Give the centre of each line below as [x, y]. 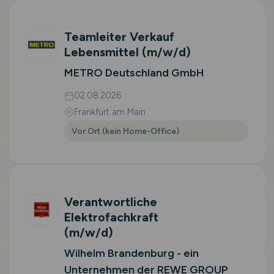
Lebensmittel [103, 52]
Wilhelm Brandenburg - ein [131, 253]
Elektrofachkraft [111, 217]
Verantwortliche [110, 202]
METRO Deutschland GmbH [134, 73]
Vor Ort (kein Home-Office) [125, 131]
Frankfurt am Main [109, 112]
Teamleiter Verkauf [119, 37]
